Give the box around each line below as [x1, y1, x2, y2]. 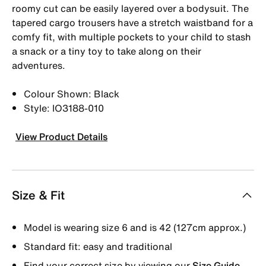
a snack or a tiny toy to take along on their [12, 43, 201, 58]
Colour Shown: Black [24, 86, 119, 101]
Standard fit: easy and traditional [24, 239, 172, 254]
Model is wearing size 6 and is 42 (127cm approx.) [24, 220, 246, 235]
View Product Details [15, 129, 107, 144]
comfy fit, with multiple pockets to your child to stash [12, 29, 251, 44]
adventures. [12, 58, 65, 72]
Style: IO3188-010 [24, 100, 104, 115]
